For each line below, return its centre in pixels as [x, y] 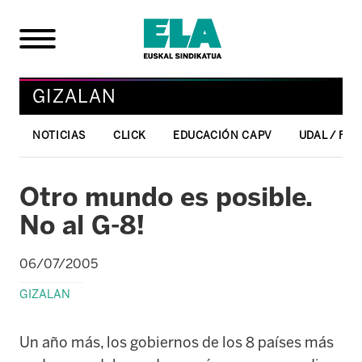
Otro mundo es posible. [166, 197]
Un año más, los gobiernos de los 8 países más [177, 342]
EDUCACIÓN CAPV [222, 135]
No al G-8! [82, 225]
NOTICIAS [60, 135]
